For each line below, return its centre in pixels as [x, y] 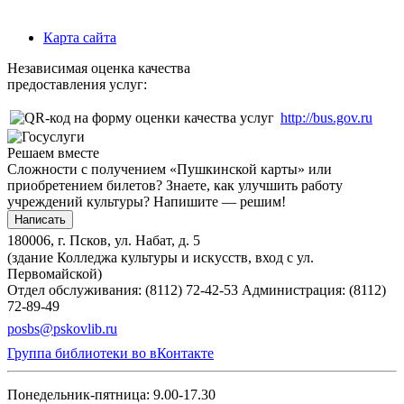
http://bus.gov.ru [326, 117]
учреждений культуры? [80, 201]
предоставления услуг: [77, 84]
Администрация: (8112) [314, 289]
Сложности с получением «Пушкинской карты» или [170, 169]
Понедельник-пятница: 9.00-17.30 [111, 394]
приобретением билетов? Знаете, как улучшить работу [175, 185]
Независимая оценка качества [99, 68]
